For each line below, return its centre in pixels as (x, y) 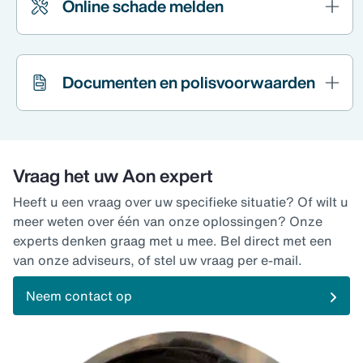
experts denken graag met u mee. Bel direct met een (173, 241)
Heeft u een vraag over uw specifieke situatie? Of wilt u (181, 202)
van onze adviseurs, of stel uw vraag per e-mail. (158, 261)
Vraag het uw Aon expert (113, 176)
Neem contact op (79, 296)
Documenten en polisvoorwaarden (189, 83)
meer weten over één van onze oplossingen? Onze (168, 222)
